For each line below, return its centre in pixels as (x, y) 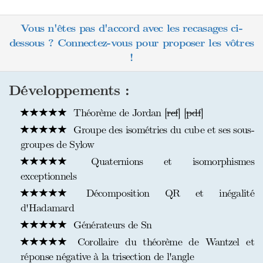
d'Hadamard (48, 208)
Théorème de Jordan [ (119, 113)
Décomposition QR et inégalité (162, 193)
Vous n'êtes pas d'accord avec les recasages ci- (131, 28)
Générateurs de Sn (111, 225)
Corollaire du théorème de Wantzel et (162, 242)
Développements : (69, 91)
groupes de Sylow (57, 144)
